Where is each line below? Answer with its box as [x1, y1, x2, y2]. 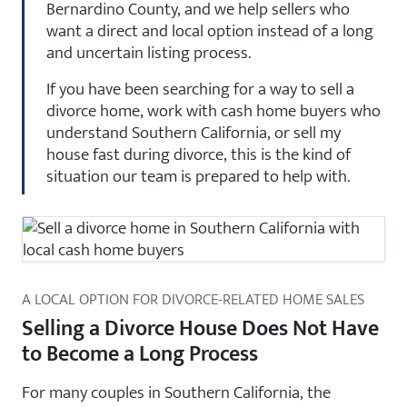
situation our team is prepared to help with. [46, 161, 350, 191]
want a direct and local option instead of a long [46, 15, 373, 45]
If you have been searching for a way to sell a [46, 74, 354, 104]
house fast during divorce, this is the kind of [46, 139, 351, 169]
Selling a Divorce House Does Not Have [22, 310, 379, 347]
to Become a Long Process [22, 335, 258, 372]
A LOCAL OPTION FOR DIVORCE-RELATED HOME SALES [22, 286, 364, 313]
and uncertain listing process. [46, 37, 251, 67]
